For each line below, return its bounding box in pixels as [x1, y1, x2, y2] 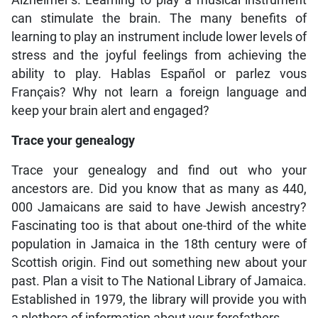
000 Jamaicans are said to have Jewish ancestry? [11, 200, 307, 215]
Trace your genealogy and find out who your [11, 163, 307, 178]
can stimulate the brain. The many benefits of [11, 11, 307, 26]
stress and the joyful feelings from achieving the [11, 48, 307, 63]
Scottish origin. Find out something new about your [11, 256, 307, 270]
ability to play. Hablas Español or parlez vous [11, 67, 307, 82]
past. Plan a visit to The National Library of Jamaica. [11, 274, 307, 289]
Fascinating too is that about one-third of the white [11, 219, 307, 234]
